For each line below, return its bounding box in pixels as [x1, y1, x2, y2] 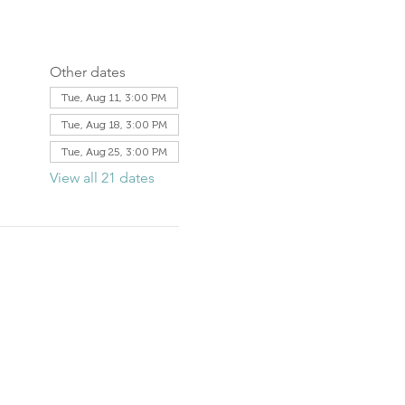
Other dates [49, 63, 126, 80]
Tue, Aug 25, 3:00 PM [61, 146, 167, 158]
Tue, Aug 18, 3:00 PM [61, 118, 167, 131]
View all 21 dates [49, 169, 155, 186]
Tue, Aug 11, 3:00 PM [61, 91, 166, 104]
